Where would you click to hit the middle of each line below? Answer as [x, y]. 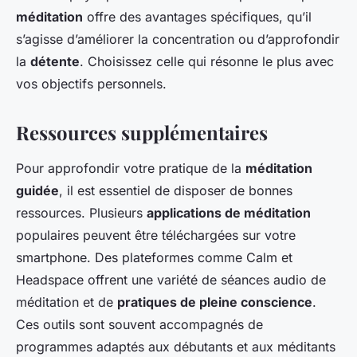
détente [55, 62]
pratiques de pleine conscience [215, 302]
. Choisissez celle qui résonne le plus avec [207, 62]
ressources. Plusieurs [81, 213]
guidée [37, 191]
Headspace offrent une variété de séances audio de [171, 280]
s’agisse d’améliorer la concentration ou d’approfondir [178, 39]
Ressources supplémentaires [142, 133]
